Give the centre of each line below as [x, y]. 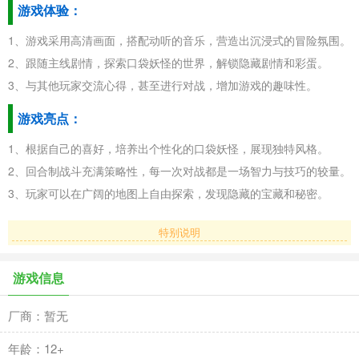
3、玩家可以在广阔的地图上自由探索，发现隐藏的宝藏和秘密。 [168, 193]
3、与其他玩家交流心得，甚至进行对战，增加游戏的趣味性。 [163, 85]
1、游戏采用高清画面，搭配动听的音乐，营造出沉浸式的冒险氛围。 [179, 40]
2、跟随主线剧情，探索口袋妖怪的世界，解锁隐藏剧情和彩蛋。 [168, 63]
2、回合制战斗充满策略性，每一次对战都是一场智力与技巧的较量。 [179, 171]
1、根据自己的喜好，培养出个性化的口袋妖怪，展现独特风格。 [168, 148]
